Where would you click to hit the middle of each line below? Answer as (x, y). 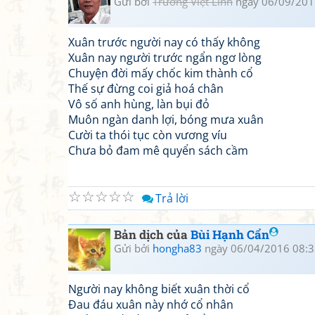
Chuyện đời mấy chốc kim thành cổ (161, 73)
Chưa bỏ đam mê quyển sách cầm (158, 150)
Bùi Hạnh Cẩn (230, 234)
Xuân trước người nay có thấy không (164, 42)
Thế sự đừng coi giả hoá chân (146, 89)
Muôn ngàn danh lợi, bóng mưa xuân (166, 120)
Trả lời (172, 198)
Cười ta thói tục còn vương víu (148, 135)
